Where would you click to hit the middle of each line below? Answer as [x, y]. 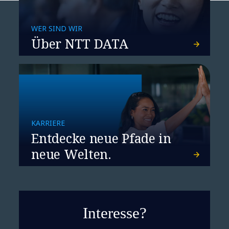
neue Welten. [71, 154]
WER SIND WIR [57, 28]
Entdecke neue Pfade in [101, 138]
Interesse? [114, 213]
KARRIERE [48, 123]
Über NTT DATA [80, 43]
